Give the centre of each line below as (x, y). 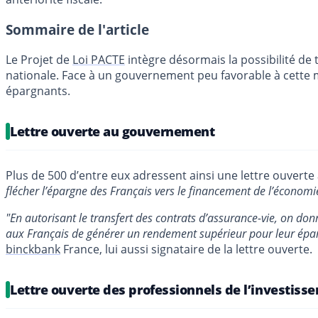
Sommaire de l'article (77, 29)
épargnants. (38, 91)
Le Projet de (39, 59)
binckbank (33, 249)
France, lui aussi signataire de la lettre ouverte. (186, 249)
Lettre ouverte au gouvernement (113, 131)
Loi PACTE (99, 59)
